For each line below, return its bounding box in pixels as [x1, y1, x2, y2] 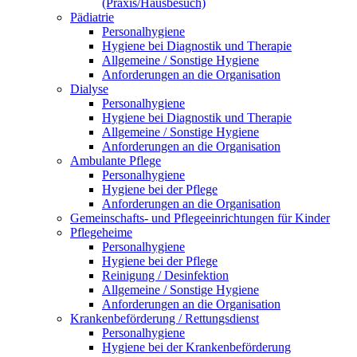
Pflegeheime [70, 226, 132, 240]
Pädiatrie [70, 10, 114, 25]
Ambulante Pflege [70, 154, 161, 168]
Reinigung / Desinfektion [102, 269, 229, 283]
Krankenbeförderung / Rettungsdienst [70, 312, 259, 326]
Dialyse [70, 82, 108, 96]
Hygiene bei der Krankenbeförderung [102, 340, 291, 355]
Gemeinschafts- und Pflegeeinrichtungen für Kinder [70, 211, 330, 226]
